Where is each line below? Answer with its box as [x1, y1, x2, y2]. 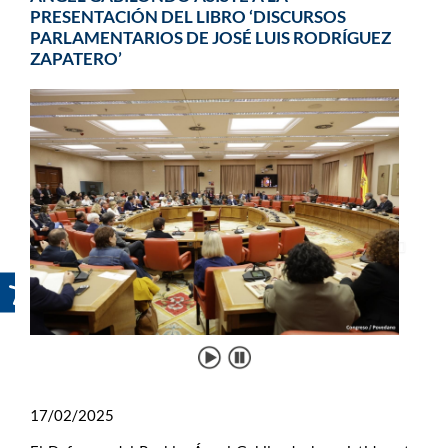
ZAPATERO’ [30, 48, 122, 69]
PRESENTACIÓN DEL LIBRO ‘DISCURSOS [30, 6, 346, 27]
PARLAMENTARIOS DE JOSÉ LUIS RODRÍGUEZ [30, 27, 391, 48]
